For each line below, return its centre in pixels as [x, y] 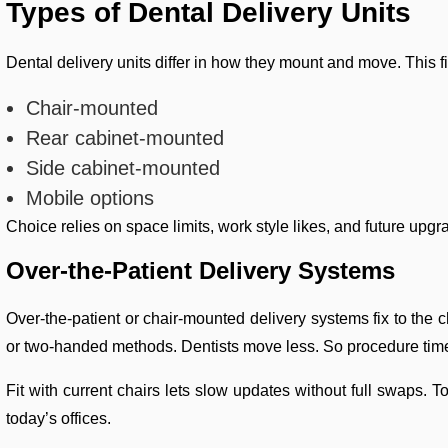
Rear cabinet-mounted [125, 137]
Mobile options [90, 197]
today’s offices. [59, 418]
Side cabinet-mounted [123, 167]
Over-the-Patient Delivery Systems [201, 270]
